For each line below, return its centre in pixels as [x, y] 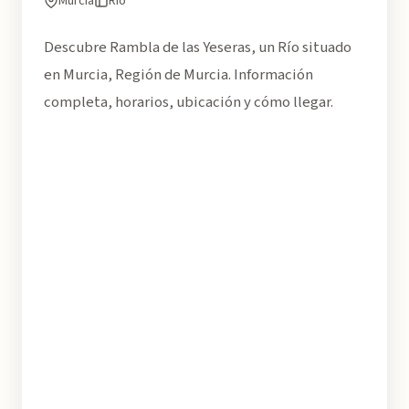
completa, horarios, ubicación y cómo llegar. [189, 102]
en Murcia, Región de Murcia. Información [178, 75]
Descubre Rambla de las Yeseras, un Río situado [198, 47]
